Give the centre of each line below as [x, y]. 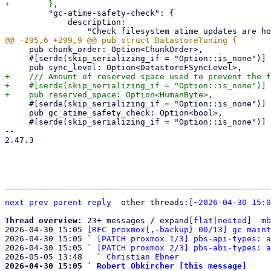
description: [36, 22]
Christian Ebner [143, 257]
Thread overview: [46, 220]
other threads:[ [157, 202]
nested [232, 220]
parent [68, 202]
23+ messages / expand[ [140, 220]
